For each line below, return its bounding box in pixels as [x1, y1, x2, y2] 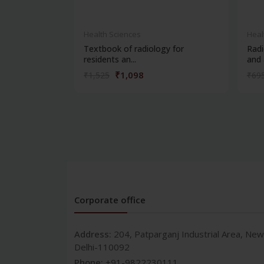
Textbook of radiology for [84, 43, 184, 55]
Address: [74, 228, 114, 240]
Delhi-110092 [74, 241, 130, 253]
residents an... [84, 54, 136, 65]
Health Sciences [84, 29, 141, 40]
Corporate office [74, 194, 146, 206]
